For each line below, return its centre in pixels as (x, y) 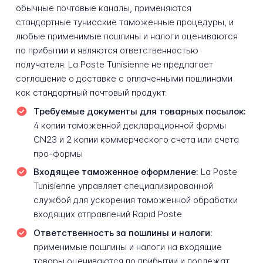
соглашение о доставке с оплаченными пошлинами (124, 79)
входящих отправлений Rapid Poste (107, 214)
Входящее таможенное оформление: (116, 172)
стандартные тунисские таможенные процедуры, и (124, 22)
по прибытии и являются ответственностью (107, 50)
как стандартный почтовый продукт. (91, 93)
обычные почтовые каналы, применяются (103, 8)
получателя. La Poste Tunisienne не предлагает (114, 65)
